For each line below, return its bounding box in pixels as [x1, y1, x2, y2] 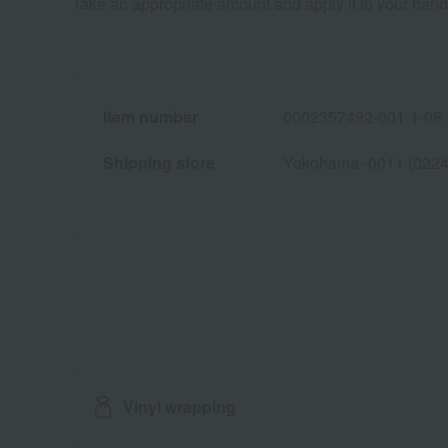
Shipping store [103, 150, 215, 174]
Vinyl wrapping [123, 394, 236, 418]
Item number [103, 104, 198, 128]
